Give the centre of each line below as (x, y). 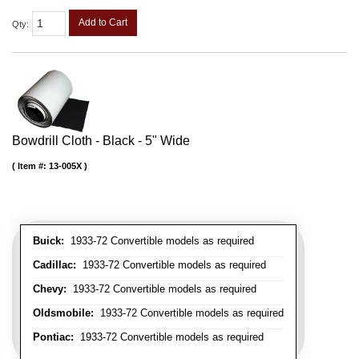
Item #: (33, 166)
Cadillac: (54, 265)
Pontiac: (53, 337)
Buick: (48, 241)
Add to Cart (103, 22)
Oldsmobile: (63, 313)
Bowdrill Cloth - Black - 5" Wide (101, 141)
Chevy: (50, 289)
